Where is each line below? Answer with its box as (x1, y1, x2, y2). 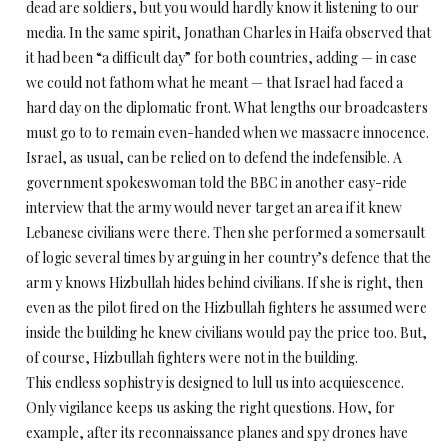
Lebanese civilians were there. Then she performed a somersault (26, 223, 425, 242)
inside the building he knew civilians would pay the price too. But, (26, 323, 427, 342)
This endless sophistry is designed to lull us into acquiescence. (26, 373, 404, 392)
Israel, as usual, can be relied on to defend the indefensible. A (26, 148, 402, 167)
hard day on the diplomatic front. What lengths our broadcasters (26, 98, 428, 117)
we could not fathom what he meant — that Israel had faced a (26, 73, 403, 92)
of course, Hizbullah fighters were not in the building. (26, 348, 358, 367)
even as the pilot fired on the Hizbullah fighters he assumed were (26, 298, 427, 317)
